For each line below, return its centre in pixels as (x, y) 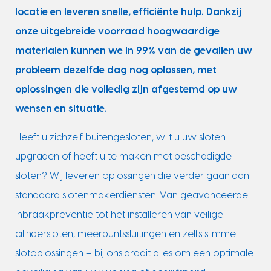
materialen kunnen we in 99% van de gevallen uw (133, 51)
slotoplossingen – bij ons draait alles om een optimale (134, 253)
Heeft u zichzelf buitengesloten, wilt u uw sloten (120, 137)
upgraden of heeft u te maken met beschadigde (123, 156)
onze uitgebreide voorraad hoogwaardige (117, 32)
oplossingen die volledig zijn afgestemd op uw (126, 90)
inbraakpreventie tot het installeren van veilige (119, 214)
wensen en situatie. (61, 109)
